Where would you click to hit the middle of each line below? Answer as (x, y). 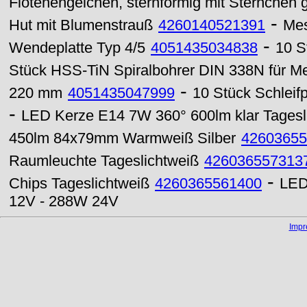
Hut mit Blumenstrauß (81, 25)
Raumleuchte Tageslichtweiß (104, 161)
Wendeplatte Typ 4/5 (77, 48)
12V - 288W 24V (64, 201)
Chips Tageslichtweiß (79, 184)
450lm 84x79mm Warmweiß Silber (122, 138)
